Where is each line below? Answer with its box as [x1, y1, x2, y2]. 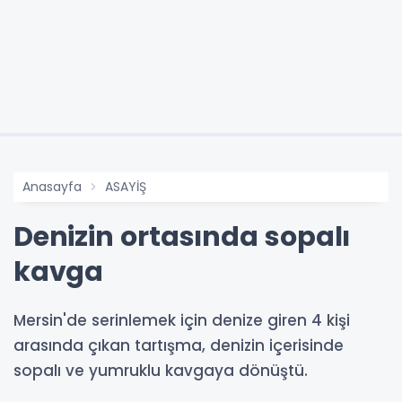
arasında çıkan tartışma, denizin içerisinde [13, 334, 344, 356]
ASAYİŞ [105, 177, 146, 196]
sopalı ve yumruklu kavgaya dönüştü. [13, 359, 308, 381]
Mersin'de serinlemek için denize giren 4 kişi [13, 309, 350, 331]
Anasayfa [22, 177, 82, 196]
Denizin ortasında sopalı [13, 217, 351, 256]
